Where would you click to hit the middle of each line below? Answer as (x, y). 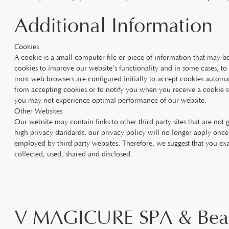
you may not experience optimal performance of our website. (110, 101)
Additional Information (113, 26)
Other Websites (38, 111)
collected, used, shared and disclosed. (73, 154)
